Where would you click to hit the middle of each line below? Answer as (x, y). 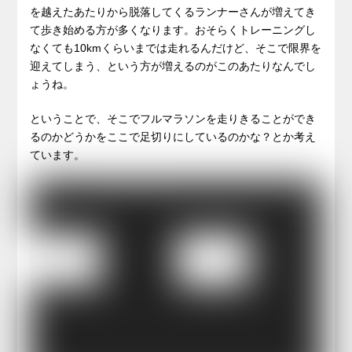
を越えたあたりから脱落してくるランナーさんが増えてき (173, 11)
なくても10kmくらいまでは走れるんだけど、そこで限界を (176, 48)
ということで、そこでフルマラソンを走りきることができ (173, 118)
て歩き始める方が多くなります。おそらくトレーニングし (173, 29)
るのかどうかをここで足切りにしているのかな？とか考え (173, 136)
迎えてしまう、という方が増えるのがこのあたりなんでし (173, 66)
